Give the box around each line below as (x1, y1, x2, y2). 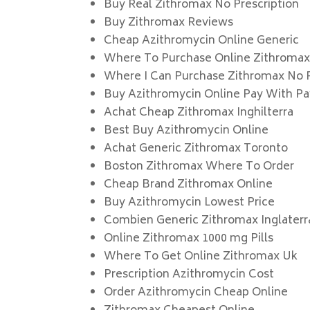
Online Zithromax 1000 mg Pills (104, 229, 274, 248)
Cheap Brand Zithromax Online (104, 175, 273, 194)
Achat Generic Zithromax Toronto (104, 139, 289, 158)
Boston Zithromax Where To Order (104, 157, 295, 176)
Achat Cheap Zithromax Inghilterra (104, 103, 294, 122)
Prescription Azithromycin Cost (104, 265, 275, 284)
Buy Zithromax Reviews (104, 13, 234, 33)
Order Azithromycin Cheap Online (104, 283, 289, 302)
